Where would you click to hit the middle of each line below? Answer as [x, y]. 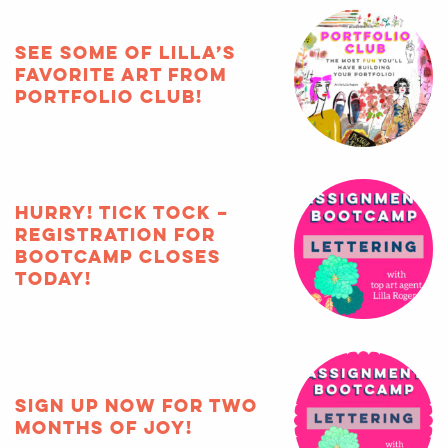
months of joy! [103, 427]
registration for [115, 234]
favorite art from [120, 73]
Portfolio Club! [108, 95]
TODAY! [53, 278]
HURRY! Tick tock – [121, 212]
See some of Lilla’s [125, 51]
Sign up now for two [136, 405]
